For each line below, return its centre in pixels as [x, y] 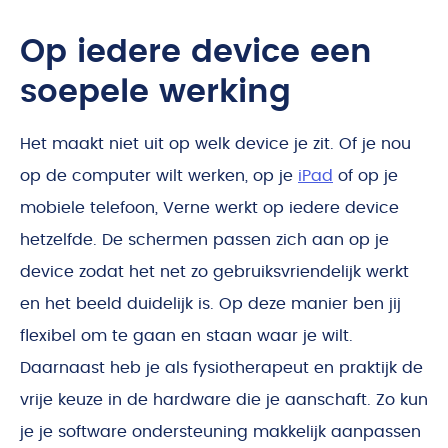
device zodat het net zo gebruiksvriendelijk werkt [214, 272]
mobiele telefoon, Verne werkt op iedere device [209, 208]
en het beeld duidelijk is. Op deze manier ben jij [210, 304]
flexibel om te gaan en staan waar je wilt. [186, 336]
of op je [365, 176]
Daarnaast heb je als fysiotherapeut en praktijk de [221, 368]
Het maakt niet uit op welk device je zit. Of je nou [215, 144]
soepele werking [155, 92]
